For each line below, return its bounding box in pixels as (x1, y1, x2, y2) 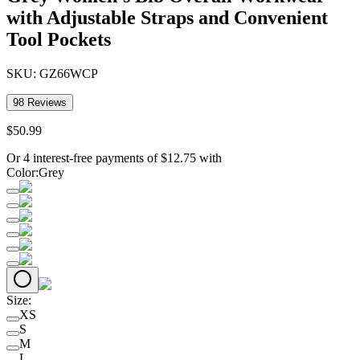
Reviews (24, 96, 67, 108)
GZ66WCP (39, 66, 98, 80)
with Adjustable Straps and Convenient (6, 6, 328, 28)
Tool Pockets (6, 28, 111, 50)
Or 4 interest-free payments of (6, 150, 157, 165)
